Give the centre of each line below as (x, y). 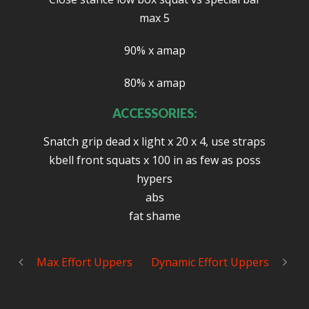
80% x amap (154, 83)
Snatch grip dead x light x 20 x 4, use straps (154, 141)
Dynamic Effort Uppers (210, 262)
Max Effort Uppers (84, 262)
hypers (154, 179)
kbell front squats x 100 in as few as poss (154, 160)
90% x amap (154, 50)
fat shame (154, 216)
